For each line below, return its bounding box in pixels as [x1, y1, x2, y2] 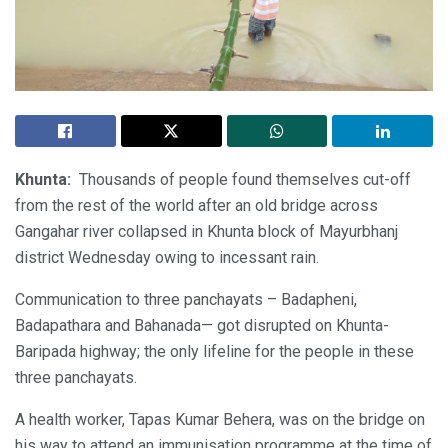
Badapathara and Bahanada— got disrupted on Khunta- [15, 315, 389, 335]
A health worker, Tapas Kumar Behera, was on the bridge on [15, 409, 425, 429]
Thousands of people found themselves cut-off [71, 169, 411, 189]
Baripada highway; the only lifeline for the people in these [15, 341, 414, 361]
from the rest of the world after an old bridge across [15, 195, 378, 215]
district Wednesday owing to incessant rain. [15, 247, 319, 267]
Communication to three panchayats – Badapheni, [15, 289, 357, 309]
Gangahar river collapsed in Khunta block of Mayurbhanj [15, 221, 398, 241]
